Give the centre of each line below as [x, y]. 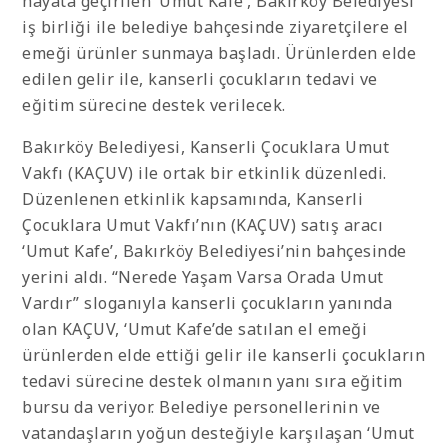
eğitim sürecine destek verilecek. [154, 105]
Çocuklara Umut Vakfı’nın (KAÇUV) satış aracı [202, 225]
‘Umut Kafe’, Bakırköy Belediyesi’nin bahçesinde [214, 251]
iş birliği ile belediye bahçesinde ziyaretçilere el [215, 27]
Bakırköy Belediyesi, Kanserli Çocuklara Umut [205, 147]
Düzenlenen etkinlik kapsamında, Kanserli [192, 199]
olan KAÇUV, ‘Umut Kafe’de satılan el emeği [194, 329]
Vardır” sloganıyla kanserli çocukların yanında [207, 303]
